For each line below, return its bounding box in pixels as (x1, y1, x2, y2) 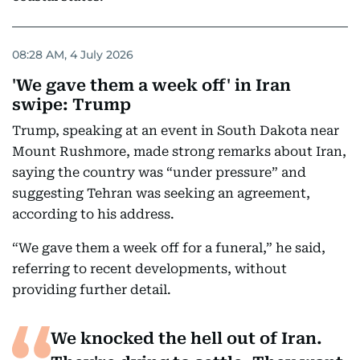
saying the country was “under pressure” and (12, 165, 306, 180)
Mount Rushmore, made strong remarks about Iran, (12, 144, 346, 159)
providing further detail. (12, 282, 171, 297)
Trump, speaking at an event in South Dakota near (12, 123, 339, 138)
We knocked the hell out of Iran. (51, 329, 322, 348)
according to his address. (12, 207, 174, 222)
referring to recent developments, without (12, 261, 287, 276)
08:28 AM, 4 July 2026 (12, 47, 133, 62)
